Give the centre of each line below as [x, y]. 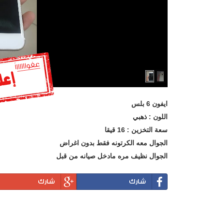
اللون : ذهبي [150, 117]
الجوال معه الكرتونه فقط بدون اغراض [114, 143]
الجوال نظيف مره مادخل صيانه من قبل [112, 156]
